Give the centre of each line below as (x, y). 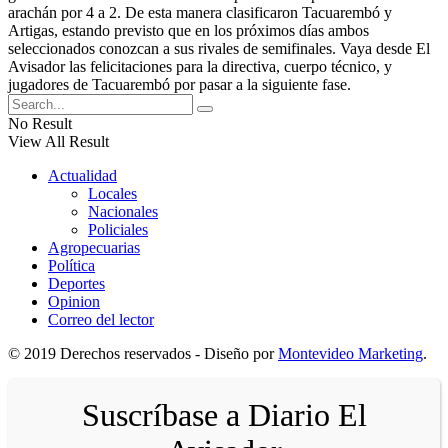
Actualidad (82, 175)
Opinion (74, 301)
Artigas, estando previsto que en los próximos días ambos (188, 30)
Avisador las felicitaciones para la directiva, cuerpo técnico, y (200, 66)
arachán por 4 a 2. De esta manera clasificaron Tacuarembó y (200, 12)
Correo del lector (101, 319)
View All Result (58, 141)
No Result (40, 123)
